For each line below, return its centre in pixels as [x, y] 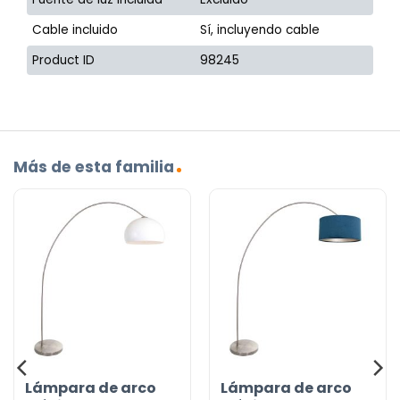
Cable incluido [75, 30]
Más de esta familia [94, 167]
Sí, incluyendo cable [260, 30]
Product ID [64, 61]
